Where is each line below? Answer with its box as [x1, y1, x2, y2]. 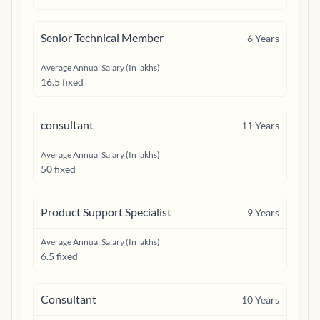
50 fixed [41, 163, 76, 175]
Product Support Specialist [41, 205, 171, 219]
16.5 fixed [41, 76, 84, 88]
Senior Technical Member [41, 31, 164, 44]
